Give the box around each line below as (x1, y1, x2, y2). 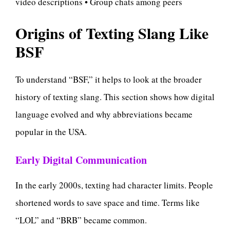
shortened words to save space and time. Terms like (15, 196, 200, 208)
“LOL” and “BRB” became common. (15, 214, 147, 226)
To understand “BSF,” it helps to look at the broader (15, 73, 202, 86)
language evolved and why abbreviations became (15, 108, 193, 121)
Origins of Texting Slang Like (15, 22, 208, 45)
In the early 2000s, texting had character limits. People (15, 179, 213, 191)
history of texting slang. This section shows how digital (15, 91, 215, 103)
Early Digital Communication (15, 152, 147, 167)
